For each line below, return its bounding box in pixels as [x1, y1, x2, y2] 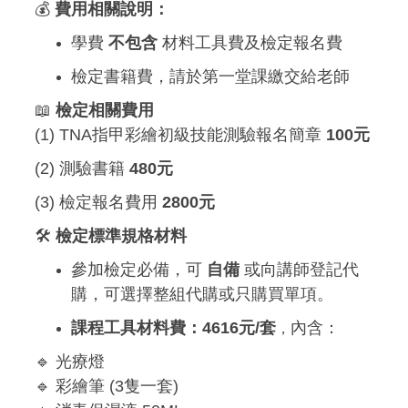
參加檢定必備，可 [71, 260, 207, 280]
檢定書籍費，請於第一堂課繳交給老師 [71, 67, 350, 87]
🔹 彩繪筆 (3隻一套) [35, 377, 178, 396]
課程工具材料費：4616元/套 [71, 319, 276, 338]
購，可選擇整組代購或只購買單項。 [71, 285, 333, 304]
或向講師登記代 [240, 260, 359, 280]
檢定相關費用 [56, 101, 154, 120]
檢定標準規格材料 [56, 227, 187, 246]
